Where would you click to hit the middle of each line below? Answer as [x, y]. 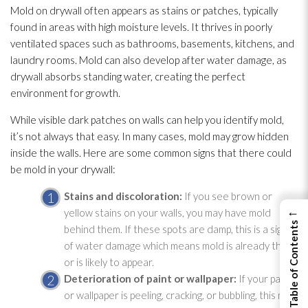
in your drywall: [81, 169]
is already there [261, 245]
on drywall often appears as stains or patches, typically [156, 10]
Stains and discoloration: [124, 196]
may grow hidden [250, 136]
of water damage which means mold [144, 245]
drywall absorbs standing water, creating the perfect [128, 76]
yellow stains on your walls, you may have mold [167, 212]
